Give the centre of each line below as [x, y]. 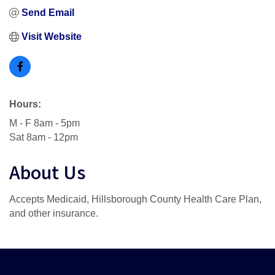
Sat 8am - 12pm [44, 137]
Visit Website [52, 37]
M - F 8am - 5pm [45, 123]
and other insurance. [54, 214]
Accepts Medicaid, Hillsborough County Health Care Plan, [135, 199]
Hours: [25, 104]
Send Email [48, 13]
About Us [47, 176]
